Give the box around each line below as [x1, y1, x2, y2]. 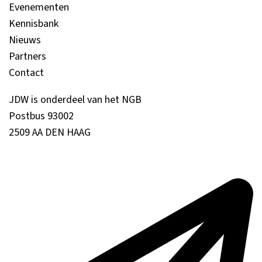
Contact [9, 65, 44, 80]
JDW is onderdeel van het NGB [9, 92, 142, 107]
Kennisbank [9, 16, 58, 31]
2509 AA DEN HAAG [9, 125, 91, 140]
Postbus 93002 [9, 109, 74, 123]
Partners [9, 49, 46, 64]
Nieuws [9, 33, 41, 47]
